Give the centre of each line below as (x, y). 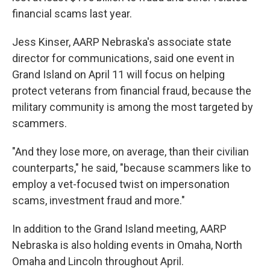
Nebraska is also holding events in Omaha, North (127, 245)
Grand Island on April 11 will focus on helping (118, 74)
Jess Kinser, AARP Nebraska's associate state (122, 42)
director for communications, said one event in (123, 58)
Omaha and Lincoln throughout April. (98, 261)
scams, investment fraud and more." (99, 200)
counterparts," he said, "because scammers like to (131, 168)
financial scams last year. (72, 14)
